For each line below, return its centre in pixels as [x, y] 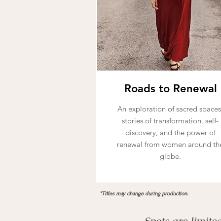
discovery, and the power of [170, 132]
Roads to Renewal [171, 89]
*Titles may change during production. [145, 194]
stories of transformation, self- [170, 121]
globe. [170, 156]
